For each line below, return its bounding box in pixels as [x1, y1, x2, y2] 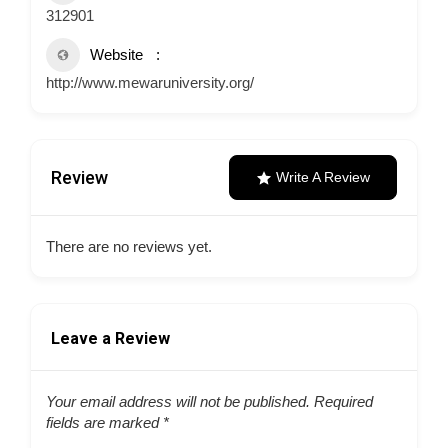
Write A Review [276, 169, 370, 185]
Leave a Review [51, 329, 170, 348]
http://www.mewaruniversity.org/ [46, 74, 254, 91]
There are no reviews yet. [46, 238, 212, 255]
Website [90, 46, 143, 63]
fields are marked [46, 414, 163, 431]
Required [310, 393, 373, 410]
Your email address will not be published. [46, 393, 310, 410]
